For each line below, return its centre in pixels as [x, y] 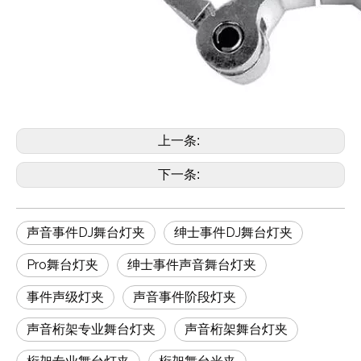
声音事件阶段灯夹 [185, 297]
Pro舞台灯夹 [62, 264]
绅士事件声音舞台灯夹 [192, 264]
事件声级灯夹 [65, 297]
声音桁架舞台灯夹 [236, 329]
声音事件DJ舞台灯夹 [86, 232]
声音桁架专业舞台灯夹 [91, 329]
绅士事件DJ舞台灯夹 [233, 232]
